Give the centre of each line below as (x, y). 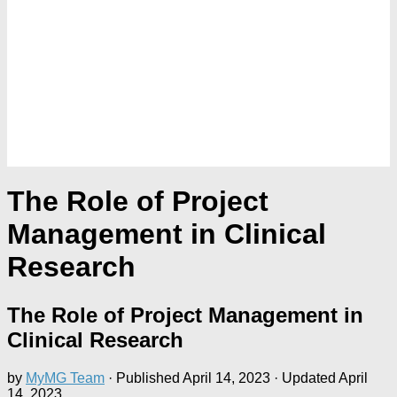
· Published (145, 378)
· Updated (304, 378)
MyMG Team (65, 378)
